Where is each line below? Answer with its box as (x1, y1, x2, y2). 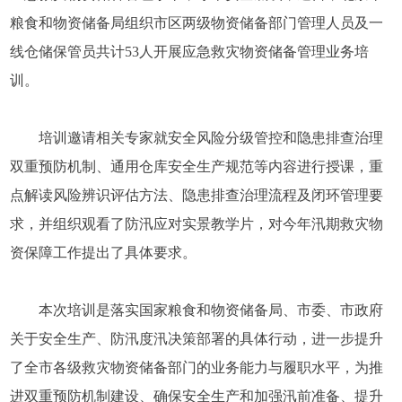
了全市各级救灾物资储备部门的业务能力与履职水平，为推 (10, 360, 384, 375)
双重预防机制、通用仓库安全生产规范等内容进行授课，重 (10, 159, 384, 174)
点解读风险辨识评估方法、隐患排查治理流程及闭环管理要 (10, 188, 384, 203)
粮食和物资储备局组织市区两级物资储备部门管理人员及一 (10, 15, 384, 31)
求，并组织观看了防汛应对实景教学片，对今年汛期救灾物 (10, 216, 384, 232)
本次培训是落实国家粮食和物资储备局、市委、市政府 (39, 302, 384, 318)
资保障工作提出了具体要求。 (10, 245, 197, 260)
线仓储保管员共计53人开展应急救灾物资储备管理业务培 (10, 44, 370, 59)
